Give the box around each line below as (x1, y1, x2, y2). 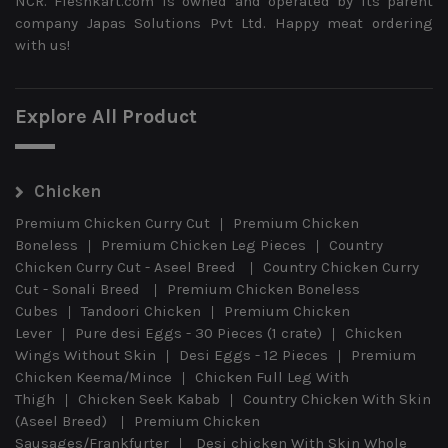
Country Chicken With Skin (243, 389, 431, 408)
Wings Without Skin (15, 345, 156, 364)
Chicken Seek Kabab (78, 389, 220, 408)
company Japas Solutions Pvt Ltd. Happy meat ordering (15, 13, 433, 32)
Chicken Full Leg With (195, 367, 349, 386)
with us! (15, 35, 70, 54)
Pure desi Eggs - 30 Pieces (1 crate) (75, 323, 322, 342)
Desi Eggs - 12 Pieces (179, 345, 328, 364)
